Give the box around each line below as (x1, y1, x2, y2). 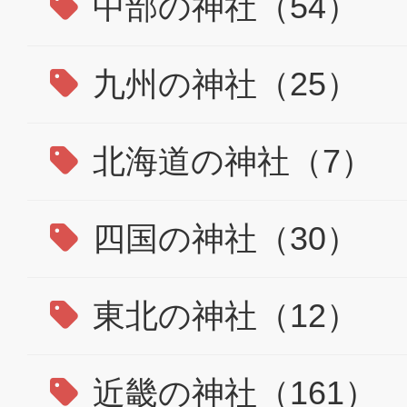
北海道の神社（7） (84, 143, 373, 180)
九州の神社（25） (84, 65, 359, 103)
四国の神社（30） (84, 220, 359, 257)
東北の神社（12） (84, 297, 359, 334)
